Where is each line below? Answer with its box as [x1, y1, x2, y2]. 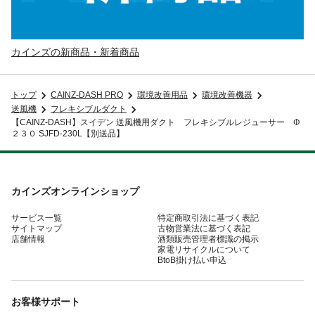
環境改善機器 [202, 90, 252, 101]
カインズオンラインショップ [11, 185, 139, 197]
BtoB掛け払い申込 [157, 255, 226, 265]
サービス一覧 [11, 212, 62, 223]
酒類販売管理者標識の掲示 [157, 233, 259, 244]
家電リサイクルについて [157, 244, 250, 255]
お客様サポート [11, 295, 80, 307]
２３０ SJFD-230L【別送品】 [11, 128, 124, 139]
